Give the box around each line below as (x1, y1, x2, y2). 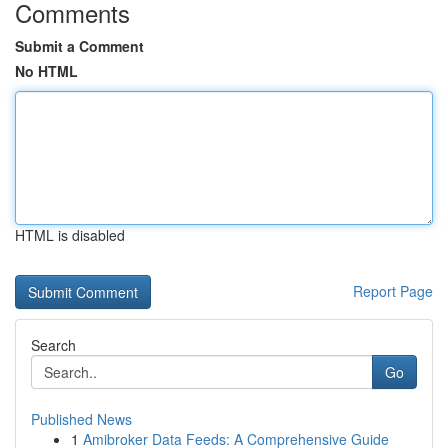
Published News (31, 409, 132, 429)
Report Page (353, 281, 433, 301)
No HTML (15, 61, 78, 81)
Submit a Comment (15, 36, 144, 56)
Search (31, 335, 76, 355)
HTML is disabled (15, 225, 125, 245)
